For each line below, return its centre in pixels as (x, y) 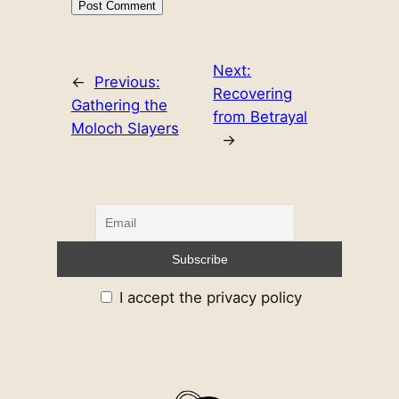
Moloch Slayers (125, 128)
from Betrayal (261, 116)
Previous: (127, 81)
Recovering (253, 93)
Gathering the (119, 105)
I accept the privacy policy (208, 297)
